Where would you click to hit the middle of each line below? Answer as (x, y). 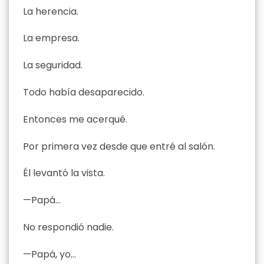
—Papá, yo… (49, 254)
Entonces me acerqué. (75, 119)
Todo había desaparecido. (84, 93)
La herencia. (51, 11)
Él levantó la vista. (64, 173)
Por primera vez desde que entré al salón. (119, 146)
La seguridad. (53, 65)
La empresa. (51, 38)
